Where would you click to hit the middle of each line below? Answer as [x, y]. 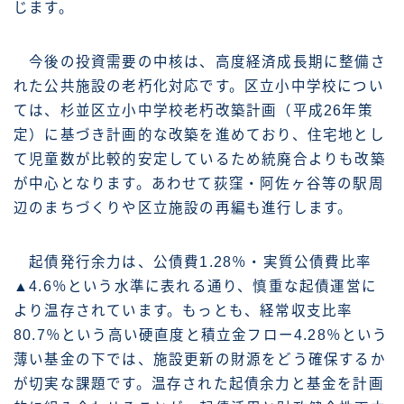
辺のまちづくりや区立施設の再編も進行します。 [184, 207]
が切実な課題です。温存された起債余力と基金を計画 [199, 383]
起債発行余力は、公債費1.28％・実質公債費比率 [193, 262]
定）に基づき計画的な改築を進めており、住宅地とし [199, 134]
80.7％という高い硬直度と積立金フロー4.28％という [201, 335]
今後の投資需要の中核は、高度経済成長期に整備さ [200, 61]
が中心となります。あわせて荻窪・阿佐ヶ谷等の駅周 [199, 183]
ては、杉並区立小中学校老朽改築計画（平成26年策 [193, 110]
